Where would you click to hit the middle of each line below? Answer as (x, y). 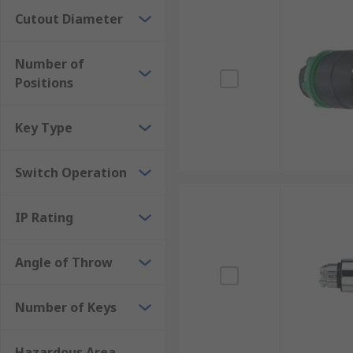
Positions (44, 83)
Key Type (44, 128)
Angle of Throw (64, 262)
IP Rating (44, 217)
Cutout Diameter (69, 19)
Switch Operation (71, 173)
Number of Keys (66, 307)
